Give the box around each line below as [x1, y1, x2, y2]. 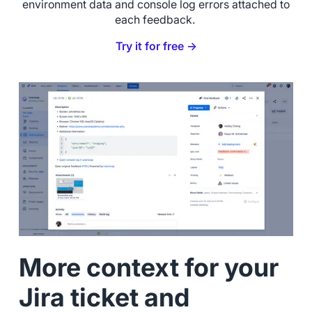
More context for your [18, 251, 279, 283]
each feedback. [114, 13, 198, 26]
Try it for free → [115, 39, 197, 53]
